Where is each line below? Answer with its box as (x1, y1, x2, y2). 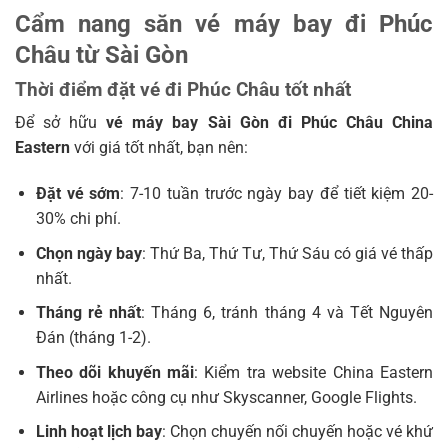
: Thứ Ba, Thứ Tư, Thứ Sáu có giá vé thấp (141, 243, 434, 263)
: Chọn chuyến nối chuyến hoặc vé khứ (161, 422, 434, 442)
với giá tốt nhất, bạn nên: (70, 138, 248, 158)
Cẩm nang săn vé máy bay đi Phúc (15, 10, 433, 39)
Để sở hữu (15, 113, 107, 133)
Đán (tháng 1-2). (35, 328, 151, 348)
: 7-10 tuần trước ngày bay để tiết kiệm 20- (120, 183, 434, 203)
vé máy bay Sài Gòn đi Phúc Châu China (106, 113, 434, 133)
